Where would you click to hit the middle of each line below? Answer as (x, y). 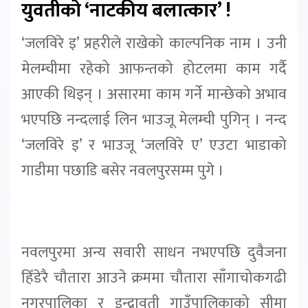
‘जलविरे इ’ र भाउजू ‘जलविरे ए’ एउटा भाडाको (154, 145)
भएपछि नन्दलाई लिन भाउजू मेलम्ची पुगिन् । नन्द (154, 120)
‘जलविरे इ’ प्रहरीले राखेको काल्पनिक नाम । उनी (154, 43)
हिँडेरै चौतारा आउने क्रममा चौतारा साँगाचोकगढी (154, 278)
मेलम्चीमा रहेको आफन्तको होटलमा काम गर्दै (154, 69)
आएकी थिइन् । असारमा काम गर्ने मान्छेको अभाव (154, 94)
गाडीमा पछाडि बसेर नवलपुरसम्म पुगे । (123, 170)
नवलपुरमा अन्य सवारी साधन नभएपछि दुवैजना (154, 253)
